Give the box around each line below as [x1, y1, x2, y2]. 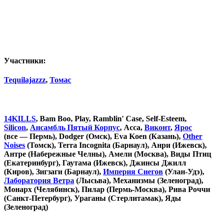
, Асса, [120, 123, 144, 132]
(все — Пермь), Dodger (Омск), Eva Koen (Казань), [4, 132, 183, 140]
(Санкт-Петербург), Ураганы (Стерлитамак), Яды [4, 193, 181, 202]
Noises [4, 140, 25, 149]
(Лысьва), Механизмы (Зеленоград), [74, 176, 203, 185]
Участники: [4, 56, 46, 65]
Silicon [4, 123, 26, 132]
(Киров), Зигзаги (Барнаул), [4, 167, 103, 176]
